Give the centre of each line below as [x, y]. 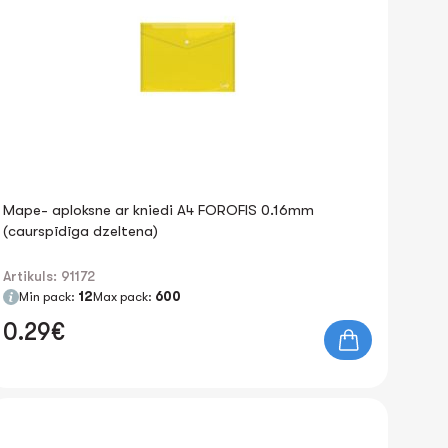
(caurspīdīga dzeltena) [80, 231]
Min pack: [48, 296]
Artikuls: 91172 [48, 276]
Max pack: [123, 296]
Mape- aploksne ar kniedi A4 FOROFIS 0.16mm [158, 210]
